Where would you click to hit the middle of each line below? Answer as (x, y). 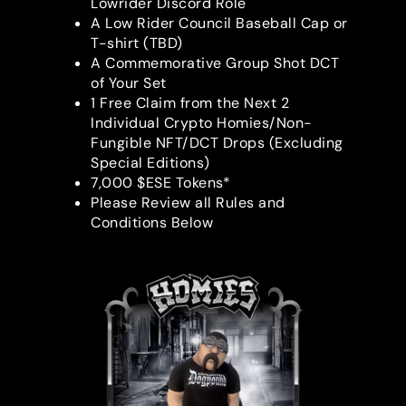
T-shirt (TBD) (137, 43)
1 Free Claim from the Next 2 (190, 103)
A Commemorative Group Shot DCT (215, 63)
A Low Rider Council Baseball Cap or (219, 24)
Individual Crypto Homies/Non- (202, 123)
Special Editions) (150, 163)
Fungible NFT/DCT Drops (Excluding (217, 143)
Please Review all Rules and (188, 203)
